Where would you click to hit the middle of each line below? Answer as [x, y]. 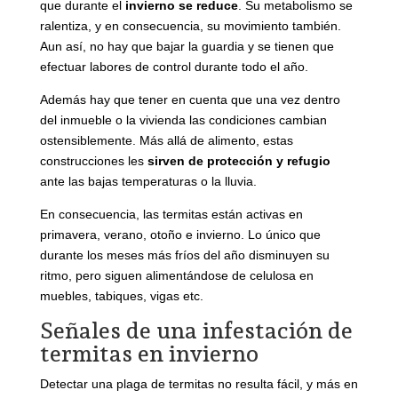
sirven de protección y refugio [239, 161]
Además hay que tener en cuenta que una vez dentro [190, 100]
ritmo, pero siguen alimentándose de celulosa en [176, 276]
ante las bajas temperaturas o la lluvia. [148, 182]
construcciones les [93, 161]
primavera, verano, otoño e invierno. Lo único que [180, 235]
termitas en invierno [149, 354]
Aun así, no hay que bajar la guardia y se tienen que [187, 47]
